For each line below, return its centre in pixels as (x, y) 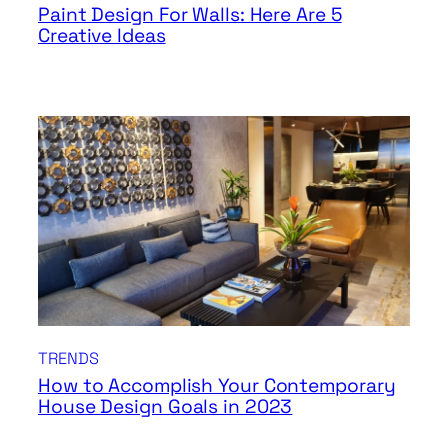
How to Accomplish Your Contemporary (217, 385)
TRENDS (68, 358)
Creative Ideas (102, 36)
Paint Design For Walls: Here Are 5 (190, 15)
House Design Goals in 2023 (165, 406)
